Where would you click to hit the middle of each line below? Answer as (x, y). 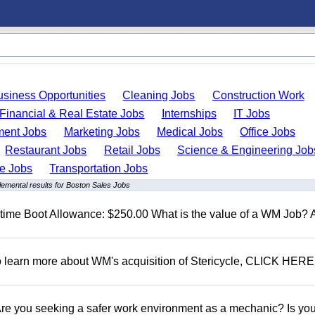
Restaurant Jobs (46, 150)
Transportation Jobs (99, 168)
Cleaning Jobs (159, 95)
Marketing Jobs (102, 132)
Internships (189, 114)
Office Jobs (268, 132)
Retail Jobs (132, 150)
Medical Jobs (189, 132)
